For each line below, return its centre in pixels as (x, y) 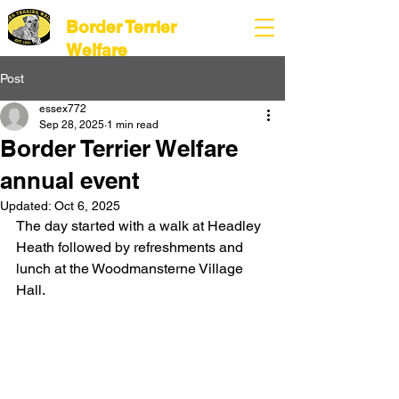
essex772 (63, 109)
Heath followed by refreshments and (131, 247)
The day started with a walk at (112, 226)
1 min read (133, 125)
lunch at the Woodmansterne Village (131, 269)
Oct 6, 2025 (87, 206)
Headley (236, 226)
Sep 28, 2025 (72, 125)
